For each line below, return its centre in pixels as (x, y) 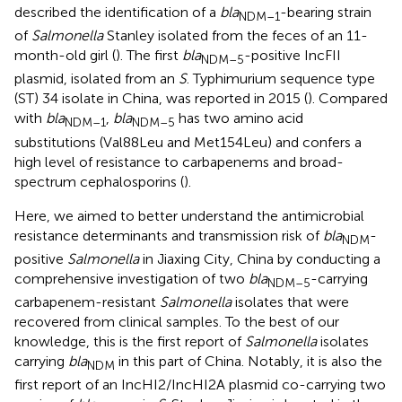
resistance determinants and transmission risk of (169, 235)
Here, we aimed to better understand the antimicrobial (189, 215)
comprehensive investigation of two (131, 278)
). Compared (348, 99)
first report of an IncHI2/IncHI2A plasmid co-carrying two (200, 385)
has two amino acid (239, 118)
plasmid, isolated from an (96, 79)
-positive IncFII (293, 56)
